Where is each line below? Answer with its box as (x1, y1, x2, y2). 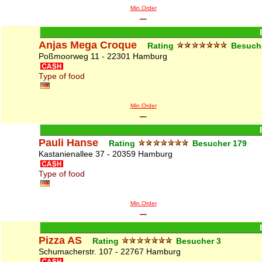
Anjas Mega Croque (39, 39, 137, 51)
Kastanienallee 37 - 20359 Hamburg (39, 149, 173, 158)
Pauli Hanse (39, 137, 98, 149)
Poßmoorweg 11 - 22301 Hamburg (39, 51, 167, 61)
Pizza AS (39, 235, 82, 246)
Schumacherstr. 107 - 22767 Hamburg (39, 247, 181, 256)
